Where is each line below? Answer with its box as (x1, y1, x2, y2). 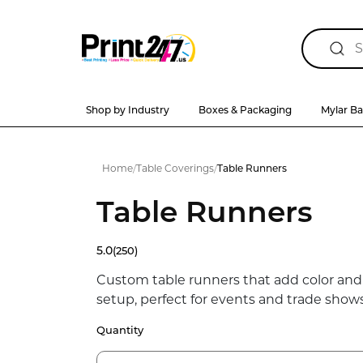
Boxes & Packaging (198, 104, 292, 116)
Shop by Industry (85, 104, 169, 116)
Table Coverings (135, 162, 214, 174)
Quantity (96, 323, 143, 336)
